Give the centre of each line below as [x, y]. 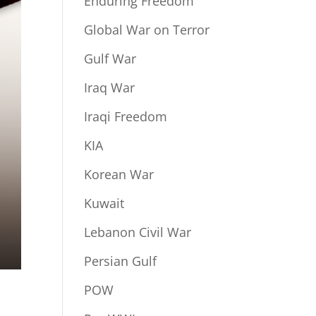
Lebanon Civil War [138, 232]
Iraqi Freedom [126, 116]
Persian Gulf [121, 261]
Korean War [119, 174]
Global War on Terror [147, 30]
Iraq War [110, 87]
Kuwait [104, 203]
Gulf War [110, 59]
